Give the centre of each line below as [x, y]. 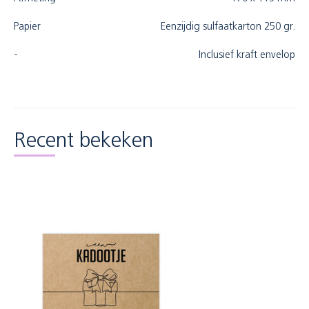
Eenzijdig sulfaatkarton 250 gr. [228, 27]
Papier [27, 27]
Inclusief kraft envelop [247, 56]
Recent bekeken [83, 142]
